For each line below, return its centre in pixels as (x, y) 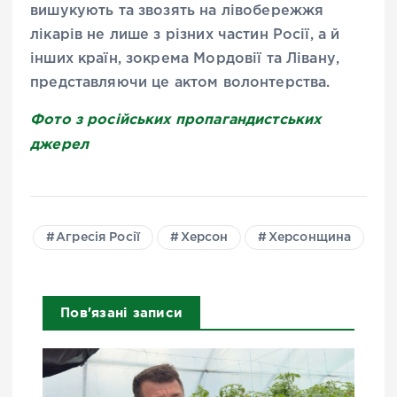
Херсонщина (310, 238)
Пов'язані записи (122, 313)
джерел (59, 143)
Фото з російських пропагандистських (176, 118)
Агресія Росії (98, 238)
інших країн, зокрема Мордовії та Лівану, (185, 58)
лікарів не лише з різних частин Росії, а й (185, 35)
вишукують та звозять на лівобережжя (177, 11)
